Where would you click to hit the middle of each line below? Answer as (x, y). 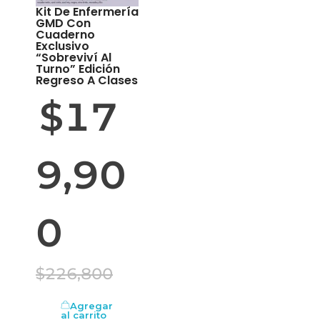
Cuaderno (65, 34)
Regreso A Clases (87, 80)
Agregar (91, 306)
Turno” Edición (78, 69)
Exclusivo (62, 46)
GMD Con (63, 23)
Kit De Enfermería (87, 11)
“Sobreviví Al (74, 57)
